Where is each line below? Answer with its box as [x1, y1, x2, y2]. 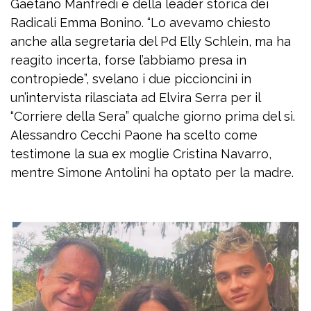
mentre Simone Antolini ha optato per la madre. [10, 165, 294, 180]
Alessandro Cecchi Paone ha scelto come [10, 128, 258, 142]
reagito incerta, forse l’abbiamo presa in [10, 53, 246, 67]
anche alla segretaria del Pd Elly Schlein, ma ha [10, 34, 291, 49]
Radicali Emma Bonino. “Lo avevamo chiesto [10, 15, 271, 30]
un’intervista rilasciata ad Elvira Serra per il [10, 90, 260, 105]
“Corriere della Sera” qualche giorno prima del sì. [10, 109, 295, 124]
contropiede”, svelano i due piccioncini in [10, 72, 251, 86]
